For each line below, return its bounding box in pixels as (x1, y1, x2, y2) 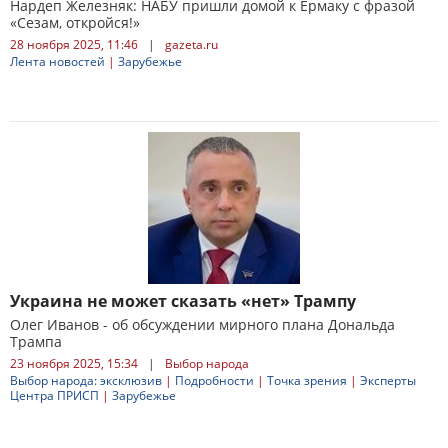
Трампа (10, 332, 62, 351)
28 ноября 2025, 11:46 (10, 36, 138, 53)
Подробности (175, 372, 254, 389)
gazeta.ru (165, 36, 218, 53)
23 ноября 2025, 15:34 (10, 355, 138, 372)
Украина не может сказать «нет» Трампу (10, 290, 356, 312)
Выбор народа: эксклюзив (10, 372, 162, 389)
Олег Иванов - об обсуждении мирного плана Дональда (10, 315, 395, 334)
